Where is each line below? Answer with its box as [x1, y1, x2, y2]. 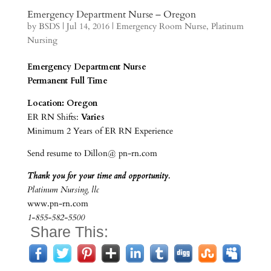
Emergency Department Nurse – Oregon [27, 8, 196, 21]
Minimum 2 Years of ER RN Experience [27, 125, 173, 137]
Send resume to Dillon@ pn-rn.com [27, 148, 157, 159]
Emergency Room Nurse [116, 21, 206, 32]
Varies [80, 111, 105, 123]
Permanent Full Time [27, 75, 108, 87]
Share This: [30, 223, 108, 240]
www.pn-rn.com [27, 198, 88, 209]
